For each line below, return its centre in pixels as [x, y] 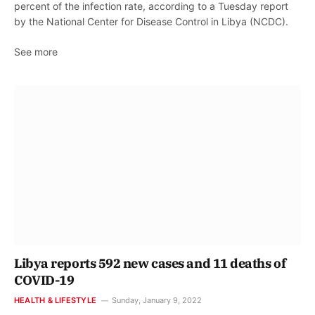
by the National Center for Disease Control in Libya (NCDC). [151, 21]
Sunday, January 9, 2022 [156, 301]
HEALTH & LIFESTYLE [55, 301]
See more [36, 51]
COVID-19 [44, 281]
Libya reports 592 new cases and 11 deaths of [150, 264]
